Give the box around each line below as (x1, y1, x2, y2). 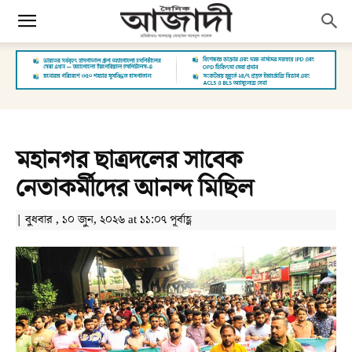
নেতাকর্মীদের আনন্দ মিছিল (16, 170, 254, 207)
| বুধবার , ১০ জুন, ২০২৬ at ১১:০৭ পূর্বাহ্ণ (16, 211, 192, 228)
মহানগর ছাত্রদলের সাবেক (16, 142, 242, 178)
